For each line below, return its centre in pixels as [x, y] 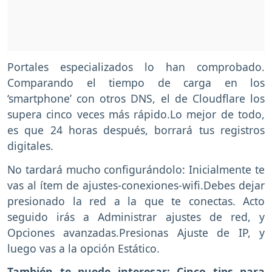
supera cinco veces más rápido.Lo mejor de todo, [136, 114]
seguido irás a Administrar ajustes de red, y [136, 216]
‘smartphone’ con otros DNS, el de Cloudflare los [136, 98]
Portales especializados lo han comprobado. [136, 66]
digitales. [30, 145]
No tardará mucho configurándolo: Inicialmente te [136, 169]
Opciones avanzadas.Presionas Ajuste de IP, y [136, 232]
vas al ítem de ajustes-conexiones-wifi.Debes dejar [136, 185]
